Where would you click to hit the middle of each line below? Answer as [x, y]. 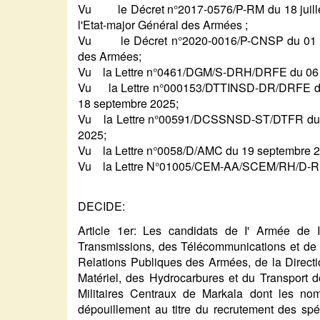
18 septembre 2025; [129, 104]
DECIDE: [102, 206]
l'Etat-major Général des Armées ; [163, 25]
